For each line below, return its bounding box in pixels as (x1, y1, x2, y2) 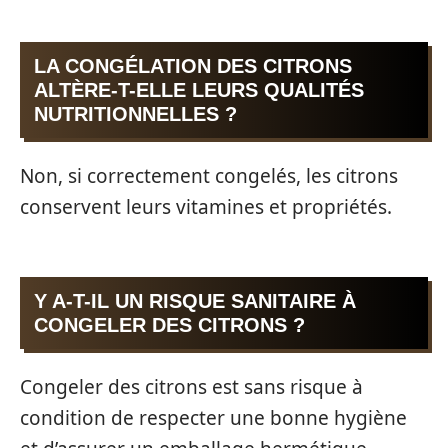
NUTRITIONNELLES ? (34, 103, 237, 126)
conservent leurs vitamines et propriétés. (20, 193, 392, 220)
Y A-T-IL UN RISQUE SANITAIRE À (34, 290, 356, 313)
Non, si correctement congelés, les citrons (20, 162, 398, 189)
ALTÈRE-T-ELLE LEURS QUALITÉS (34, 79, 364, 102)
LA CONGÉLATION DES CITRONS (34, 55, 352, 78)
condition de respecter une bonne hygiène (20, 404, 407, 431)
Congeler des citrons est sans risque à (20, 373, 363, 400)
